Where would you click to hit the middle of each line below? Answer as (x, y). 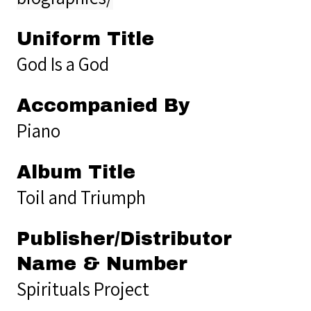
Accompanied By (103, 105)
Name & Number (102, 263)
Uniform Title (85, 39)
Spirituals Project (83, 288)
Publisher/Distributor (124, 238)
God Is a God (63, 64)
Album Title (76, 172)
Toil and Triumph (81, 197)
